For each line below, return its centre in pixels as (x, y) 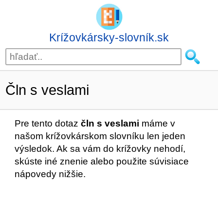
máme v (157, 123)
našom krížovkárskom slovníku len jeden (100, 136)
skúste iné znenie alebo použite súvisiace (102, 161)
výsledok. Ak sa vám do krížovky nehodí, (100, 149)
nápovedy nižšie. (50, 174)
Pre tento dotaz (48, 123)
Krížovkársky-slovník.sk (109, 37)
